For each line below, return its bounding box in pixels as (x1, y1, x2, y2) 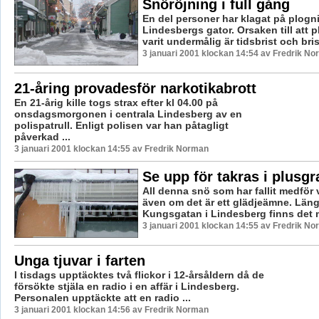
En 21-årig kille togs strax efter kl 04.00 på (14, 96, 218, 108)
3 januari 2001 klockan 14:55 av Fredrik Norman (14, 143, 209, 154)
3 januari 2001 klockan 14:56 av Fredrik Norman (14, 304, 209, 315)
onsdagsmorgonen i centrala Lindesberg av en (14, 108, 242, 120)
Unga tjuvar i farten (14, 252, 145, 268)
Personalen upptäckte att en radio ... (14, 291, 191, 303)
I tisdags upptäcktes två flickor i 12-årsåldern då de (14, 268, 264, 281)
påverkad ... (14, 130, 70, 142)
